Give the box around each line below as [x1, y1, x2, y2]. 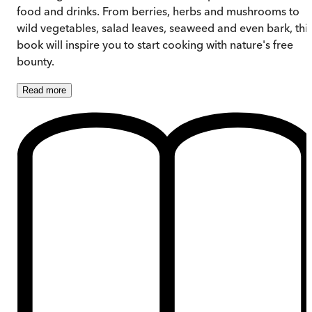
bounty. [17, 54, 54, 68]
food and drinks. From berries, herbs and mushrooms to [17, 3, 299, 18]
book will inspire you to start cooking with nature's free [17, 37, 293, 52]
